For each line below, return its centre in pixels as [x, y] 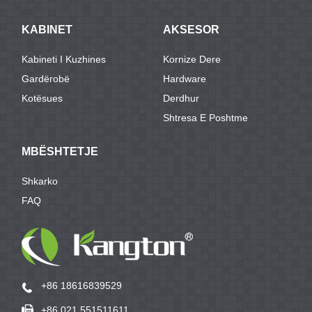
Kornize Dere [192, 60]
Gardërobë [46, 79]
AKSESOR [191, 30]
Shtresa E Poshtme [205, 118]
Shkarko [40, 181]
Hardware [185, 79]
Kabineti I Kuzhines [64, 60]
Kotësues [42, 99]
